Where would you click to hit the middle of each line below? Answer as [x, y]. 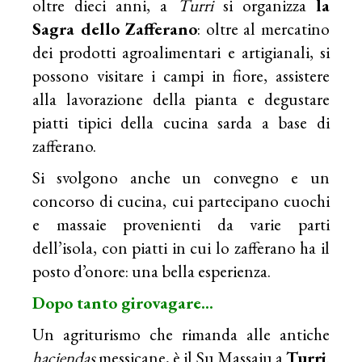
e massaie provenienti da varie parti [181, 224]
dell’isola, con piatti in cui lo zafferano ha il [181, 247]
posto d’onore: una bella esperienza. [152, 271]
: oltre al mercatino [263, 28]
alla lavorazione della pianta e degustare [181, 99]
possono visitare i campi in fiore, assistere [181, 75]
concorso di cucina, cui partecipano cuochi [181, 200]
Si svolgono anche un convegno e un [181, 177]
